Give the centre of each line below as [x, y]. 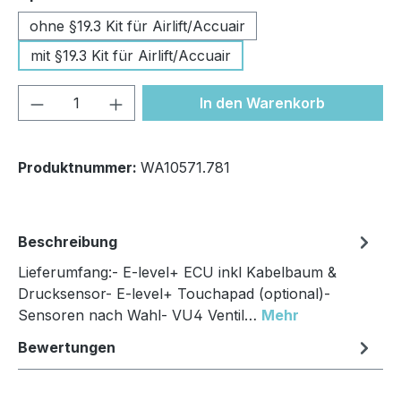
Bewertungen [67, 348]
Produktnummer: [79, 168]
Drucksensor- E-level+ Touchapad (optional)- [174, 294]
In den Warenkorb [263, 103]
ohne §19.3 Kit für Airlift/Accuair [137, 26]
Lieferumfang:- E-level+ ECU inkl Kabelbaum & [177, 273]
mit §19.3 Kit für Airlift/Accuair [131, 56]
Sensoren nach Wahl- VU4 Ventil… [140, 316]
